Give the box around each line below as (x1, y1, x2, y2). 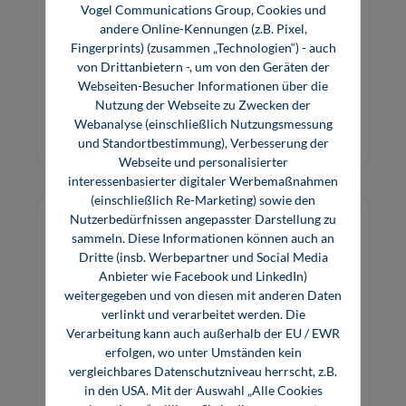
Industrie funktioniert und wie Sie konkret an (52, 37, 329, 55)
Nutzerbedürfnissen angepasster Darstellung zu (70, 210, 336, 227)
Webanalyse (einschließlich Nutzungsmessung (73, 115, 333, 131)
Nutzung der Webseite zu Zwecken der (95, 96, 311, 112)
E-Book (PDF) (52, 112, 122, 127)
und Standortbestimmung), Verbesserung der (77, 134, 329, 150)
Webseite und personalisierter (118, 153, 288, 169)
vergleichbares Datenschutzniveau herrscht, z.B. (69, 362, 337, 379)
